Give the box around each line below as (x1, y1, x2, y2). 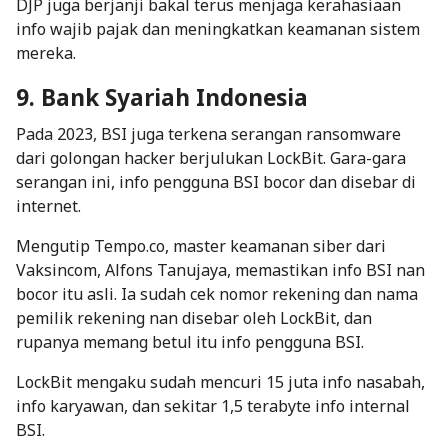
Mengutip (16, 234, 94, 257)
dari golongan (16, 146, 124, 169)
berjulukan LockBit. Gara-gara (175, 146, 406, 169)
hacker (124, 146, 175, 169)
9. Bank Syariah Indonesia (16, 81, 308, 113)
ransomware (306, 122, 401, 145)
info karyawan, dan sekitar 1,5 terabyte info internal (16, 394, 410, 417)
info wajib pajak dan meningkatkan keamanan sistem (16, 17, 420, 40)
